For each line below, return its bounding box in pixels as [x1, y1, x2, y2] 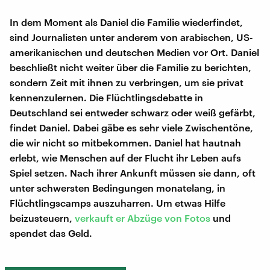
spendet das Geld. [10, 227, 92, 239]
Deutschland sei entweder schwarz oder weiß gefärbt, [10, 106, 256, 118]
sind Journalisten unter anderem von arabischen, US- [10, 31, 253, 43]
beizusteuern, [10, 212, 75, 224]
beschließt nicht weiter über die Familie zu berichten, [10, 61, 251, 73]
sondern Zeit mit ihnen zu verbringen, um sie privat [10, 76, 243, 88]
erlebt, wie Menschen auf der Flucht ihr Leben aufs [10, 151, 241, 163]
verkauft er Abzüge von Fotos [75, 212, 210, 224]
